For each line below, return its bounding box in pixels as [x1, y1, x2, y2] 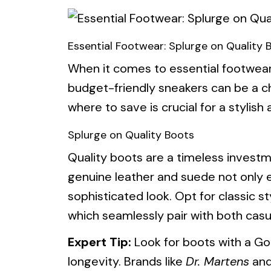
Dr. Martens [186, 253, 249, 270]
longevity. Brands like [68, 253, 186, 270]
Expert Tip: [68, 234, 131, 250]
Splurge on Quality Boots [68, 128, 194, 143]
